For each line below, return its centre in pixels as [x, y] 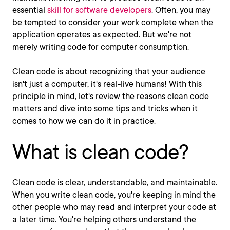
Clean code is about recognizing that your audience [109, 72]
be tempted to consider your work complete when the [113, 22]
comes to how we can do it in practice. [84, 121]
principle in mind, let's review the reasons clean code [111, 96]
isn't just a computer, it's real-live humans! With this [107, 84]
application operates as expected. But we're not [102, 35]
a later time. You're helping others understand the [104, 219]
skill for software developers [99, 10]
